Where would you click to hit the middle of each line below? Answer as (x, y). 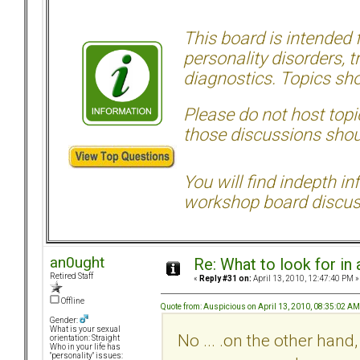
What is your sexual (85, 329)
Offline (72, 301)
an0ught (77, 263)
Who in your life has (85, 347)
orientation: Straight (85, 338)
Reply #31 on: (225, 279)
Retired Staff (72, 276)
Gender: (65, 321)
